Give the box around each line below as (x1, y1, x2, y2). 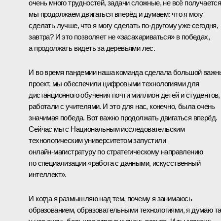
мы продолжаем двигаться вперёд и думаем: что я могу (29, 9, 203, 18)
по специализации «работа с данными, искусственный (29, 158, 200, 167)
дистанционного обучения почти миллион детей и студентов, (29, 90, 220, 99)
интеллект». (29, 170, 67, 179)
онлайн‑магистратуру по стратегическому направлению (29, 147, 203, 156)
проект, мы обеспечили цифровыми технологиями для (29, 79, 199, 88)
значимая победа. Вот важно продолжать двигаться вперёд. (29, 113, 218, 122)
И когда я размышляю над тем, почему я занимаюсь (29, 194, 192, 203)
